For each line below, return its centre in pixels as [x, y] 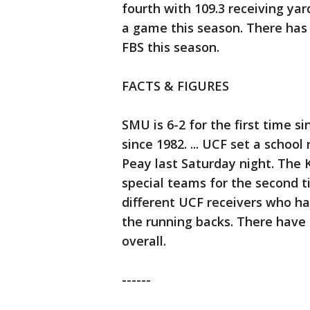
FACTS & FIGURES [175, 86]
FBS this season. [172, 47]
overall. [144, 241]
